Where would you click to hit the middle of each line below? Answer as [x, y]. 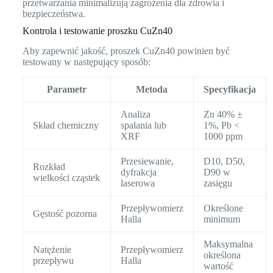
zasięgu [218, 183]
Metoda [152, 90]
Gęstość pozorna [65, 214]
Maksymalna [228, 244]
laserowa [137, 183]
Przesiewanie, [147, 161]
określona [222, 255]
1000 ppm [223, 136]
